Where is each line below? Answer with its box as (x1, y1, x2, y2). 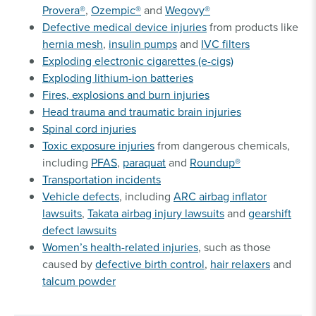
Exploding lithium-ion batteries (42, 69, 193, 85)
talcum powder (42, 272, 116, 288)
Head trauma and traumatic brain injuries (42, 103, 241, 119)
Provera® (42, 1, 85, 18)
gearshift (248, 205, 291, 221)
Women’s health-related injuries (42, 238, 198, 255)
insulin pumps (109, 35, 177, 51)
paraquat (123, 154, 166, 170)
